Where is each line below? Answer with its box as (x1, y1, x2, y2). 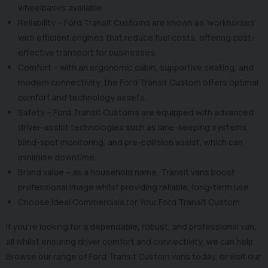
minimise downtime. (18, 151, 100, 163)
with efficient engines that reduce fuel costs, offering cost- (18, 32, 255, 44)
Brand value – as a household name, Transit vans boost (18, 166, 235, 178)
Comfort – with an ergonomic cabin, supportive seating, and (18, 62, 254, 74)
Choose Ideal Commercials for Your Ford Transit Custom (18, 196, 240, 208)
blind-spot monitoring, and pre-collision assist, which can (18, 136, 243, 148)
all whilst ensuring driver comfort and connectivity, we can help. (6, 236, 255, 248)
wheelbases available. (18, 2, 106, 14)
